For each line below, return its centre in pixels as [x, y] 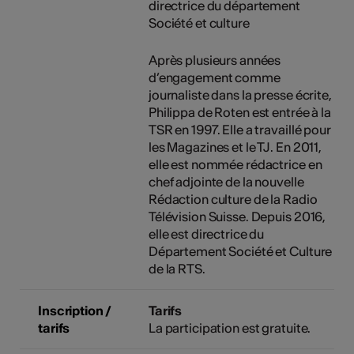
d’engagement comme [214, 78]
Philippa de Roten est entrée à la [239, 113]
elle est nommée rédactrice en [235, 165]
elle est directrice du [206, 234]
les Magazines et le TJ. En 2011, [235, 147]
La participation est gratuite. [230, 328]
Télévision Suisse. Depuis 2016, [237, 217]
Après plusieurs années [215, 60]
